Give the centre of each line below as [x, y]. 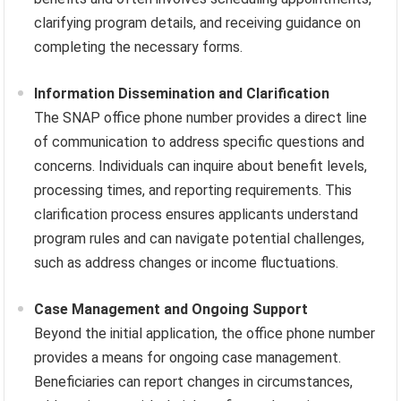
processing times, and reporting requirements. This [193, 190]
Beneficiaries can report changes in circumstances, [194, 381]
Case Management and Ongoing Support [171, 309]
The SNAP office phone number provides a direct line [201, 117]
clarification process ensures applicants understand [196, 214]
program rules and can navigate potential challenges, [200, 238]
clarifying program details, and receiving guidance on [198, 22]
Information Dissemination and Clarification [182, 93]
